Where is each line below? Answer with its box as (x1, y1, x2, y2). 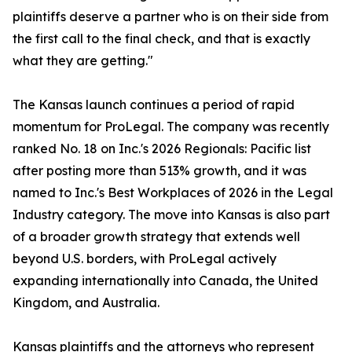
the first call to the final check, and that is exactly (13, 31, 310, 47)
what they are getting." (13, 53, 153, 69)
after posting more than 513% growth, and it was (13, 163, 306, 179)
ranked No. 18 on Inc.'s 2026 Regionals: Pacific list (13, 141, 311, 157)
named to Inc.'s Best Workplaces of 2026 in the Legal (13, 185, 333, 201)
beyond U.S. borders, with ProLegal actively (13, 251, 277, 267)
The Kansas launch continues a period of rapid (13, 97, 295, 113)
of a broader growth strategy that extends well (13, 229, 300, 245)
